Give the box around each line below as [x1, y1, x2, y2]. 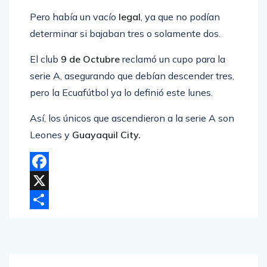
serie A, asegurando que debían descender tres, [30, 70, 234, 82]
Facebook [30, 175, 70, 186]
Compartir [30, 213, 70, 224]
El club [30, 53, 58, 65]
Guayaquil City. [70, 129, 141, 141]
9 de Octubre [58, 53, 120, 65]
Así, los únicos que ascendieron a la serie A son [30, 112, 234, 124]
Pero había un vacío [30, 11, 119, 23]
